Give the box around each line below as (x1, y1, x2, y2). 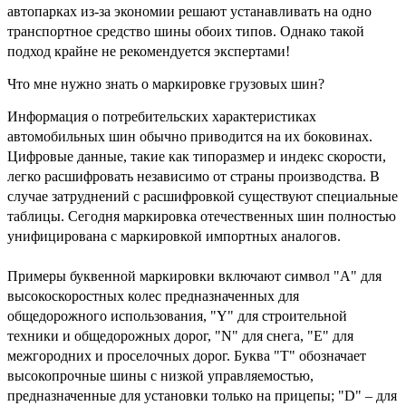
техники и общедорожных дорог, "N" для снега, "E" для (7, 327, 353, 343)
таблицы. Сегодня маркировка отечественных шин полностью (7, 208, 396, 224)
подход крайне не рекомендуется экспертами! (7, 43, 290, 59)
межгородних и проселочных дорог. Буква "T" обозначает (7, 347, 366, 363)
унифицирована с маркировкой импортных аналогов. (7, 227, 341, 244)
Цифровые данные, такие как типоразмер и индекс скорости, (7, 148, 386, 164)
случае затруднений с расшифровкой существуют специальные (7, 188, 398, 204)
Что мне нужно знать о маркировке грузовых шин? (7, 75, 324, 92)
